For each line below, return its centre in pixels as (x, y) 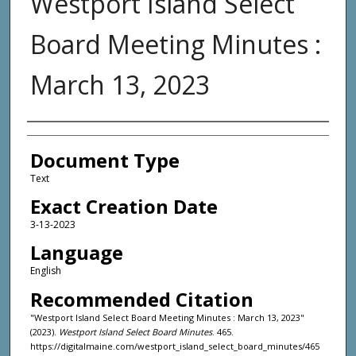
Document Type (104, 160)
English (45, 271)
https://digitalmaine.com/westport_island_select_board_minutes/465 (174, 346)
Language (76, 253)
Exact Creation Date (124, 207)
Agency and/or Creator (127, 137)
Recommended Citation (141, 299)
